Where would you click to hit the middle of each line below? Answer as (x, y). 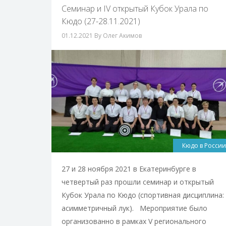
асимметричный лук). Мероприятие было (134, 208)
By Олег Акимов (118, 36)
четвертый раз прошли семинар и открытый (138, 182)
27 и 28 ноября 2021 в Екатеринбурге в (129, 168)
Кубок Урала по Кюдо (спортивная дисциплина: (143, 195)
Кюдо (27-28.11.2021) (101, 21)
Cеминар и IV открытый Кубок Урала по (135, 9)
